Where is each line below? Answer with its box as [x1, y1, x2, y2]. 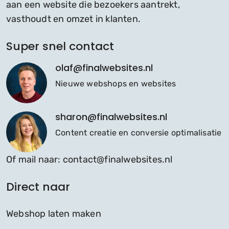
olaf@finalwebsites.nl [55, 61, 153, 75]
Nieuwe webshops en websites [55, 79, 176, 89]
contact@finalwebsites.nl [62, 154, 173, 166]
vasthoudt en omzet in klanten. [6, 13, 141, 25]
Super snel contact [6, 38, 114, 55]
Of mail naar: [6, 154, 63, 166]
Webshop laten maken [6, 208, 101, 220]
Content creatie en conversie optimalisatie [55, 128, 222, 138]
